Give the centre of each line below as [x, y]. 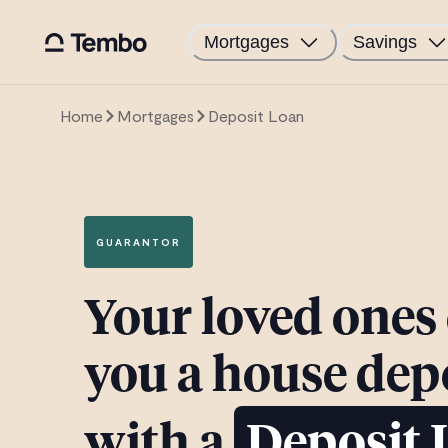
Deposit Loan [256, 115]
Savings [385, 41]
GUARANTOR [138, 242]
